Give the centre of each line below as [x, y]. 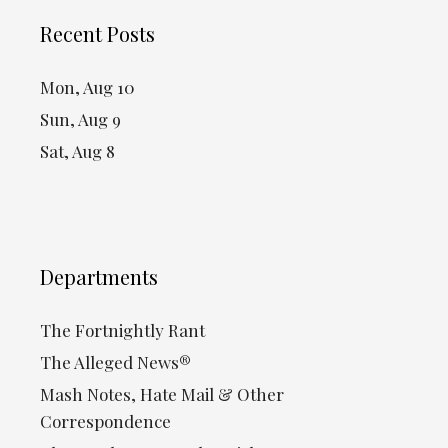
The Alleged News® [115, 361]
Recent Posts [97, 33]
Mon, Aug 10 [87, 86]
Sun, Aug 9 [80, 118]
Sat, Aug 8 [77, 150]
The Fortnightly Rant [122, 329]
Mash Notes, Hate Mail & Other [162, 393]
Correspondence [105, 420]
